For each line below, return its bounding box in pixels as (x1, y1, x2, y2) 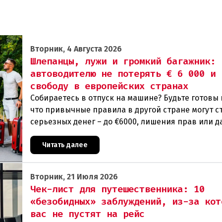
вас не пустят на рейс (30, 208, 145, 220)
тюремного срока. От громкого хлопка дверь (30, 129, 202, 138)
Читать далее (42, 141, 88, 149)
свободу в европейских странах (30, 80, 188, 92)
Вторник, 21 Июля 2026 (30, 172, 118, 181)
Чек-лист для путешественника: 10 (30, 183, 205, 195)
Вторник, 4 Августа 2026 (30, 44, 122, 54)
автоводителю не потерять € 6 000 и (30, 67, 216, 80)
